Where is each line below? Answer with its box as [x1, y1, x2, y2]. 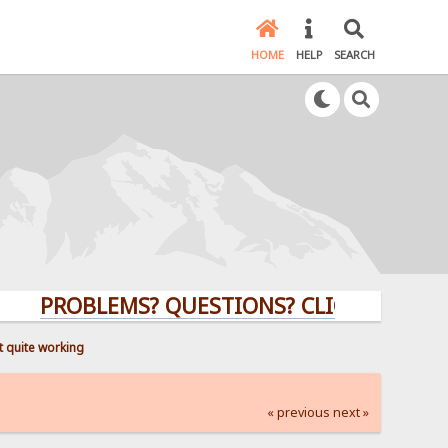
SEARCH [333, 47, 375, 63]
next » [332, 403, 369, 421]
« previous [266, 403, 330, 421]
